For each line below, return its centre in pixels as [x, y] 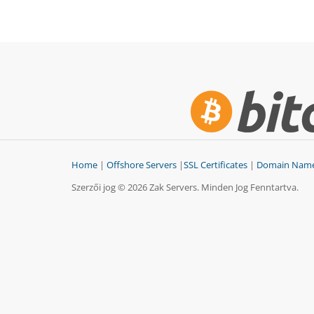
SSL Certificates [216, 165]
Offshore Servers [142, 165]
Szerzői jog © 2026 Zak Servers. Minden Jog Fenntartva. [185, 187]
